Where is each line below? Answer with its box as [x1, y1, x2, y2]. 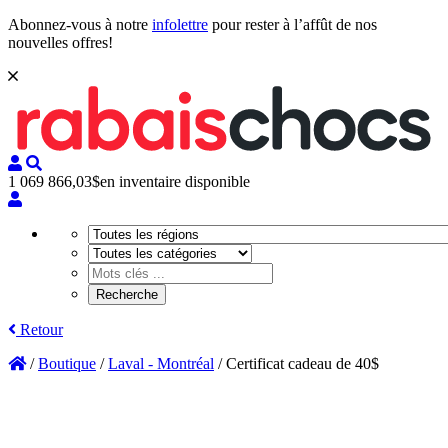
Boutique [38, 355, 96, 373]
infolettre [152, 16, 208, 33]
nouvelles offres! [8, 34, 113, 51]
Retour [16, 321, 63, 339]
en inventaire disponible [100, 173, 250, 191]
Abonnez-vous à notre [8, 16, 152, 33]
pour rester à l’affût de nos [208, 16, 377, 33]
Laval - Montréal [108, 355, 214, 373]
